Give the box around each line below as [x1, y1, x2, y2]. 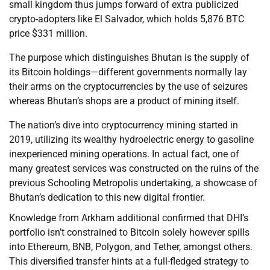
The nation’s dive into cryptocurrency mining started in [9, 119, 238, 131]
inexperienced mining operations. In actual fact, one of [9, 148, 239, 160]
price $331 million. [9, 28, 87, 40]
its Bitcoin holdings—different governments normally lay [9, 66, 247, 78]
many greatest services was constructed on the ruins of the [9, 163, 259, 175]
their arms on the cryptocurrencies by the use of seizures [9, 81, 248, 93]
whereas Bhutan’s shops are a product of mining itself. [9, 95, 239, 107]
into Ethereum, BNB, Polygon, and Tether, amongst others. [9, 241, 253, 253]
